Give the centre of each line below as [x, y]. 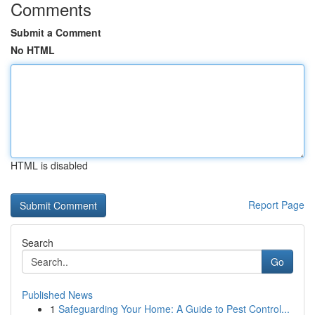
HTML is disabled [49, 165]
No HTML [33, 50]
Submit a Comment [56, 32]
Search [38, 243]
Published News [57, 295]
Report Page [276, 205]
